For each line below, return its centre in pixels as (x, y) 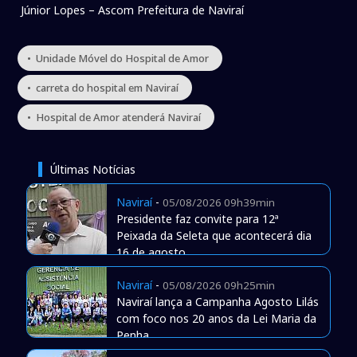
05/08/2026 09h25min (218, 286)
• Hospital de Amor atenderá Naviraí (114, 118)
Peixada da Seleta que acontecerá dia (214, 236)
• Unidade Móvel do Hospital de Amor (118, 59)
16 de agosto (151, 253)
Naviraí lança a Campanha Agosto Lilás (217, 302)
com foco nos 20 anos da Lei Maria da (216, 319)
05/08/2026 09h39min (218, 203)
